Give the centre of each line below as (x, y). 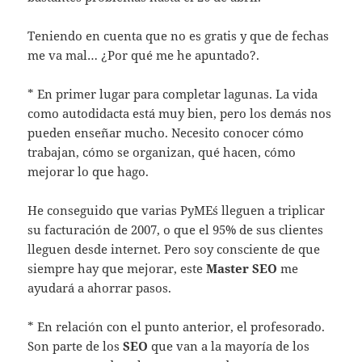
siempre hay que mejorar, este (117, 269)
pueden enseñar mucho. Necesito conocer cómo (166, 133)
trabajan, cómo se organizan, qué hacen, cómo (162, 152)
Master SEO (242, 269)
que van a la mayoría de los (229, 346)
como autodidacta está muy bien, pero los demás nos (180, 114)
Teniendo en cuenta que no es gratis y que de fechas (179, 36)
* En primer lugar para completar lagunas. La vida (173, 94)
